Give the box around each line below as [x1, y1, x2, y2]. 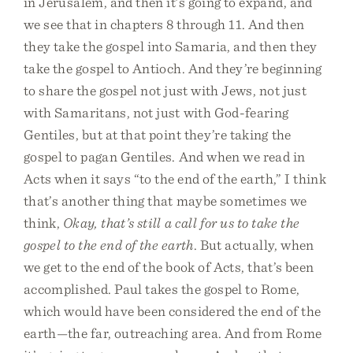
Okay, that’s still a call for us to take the [62, 214, 300, 231]
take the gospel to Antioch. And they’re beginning [24, 60, 322, 76]
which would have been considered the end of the [24, 303, 321, 319]
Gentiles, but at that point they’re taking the [24, 126, 292, 143]
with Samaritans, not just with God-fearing [24, 104, 289, 121]
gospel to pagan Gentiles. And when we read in [24, 148, 306, 165]
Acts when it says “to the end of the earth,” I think [24, 170, 327, 187]
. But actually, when [193, 236, 314, 253]
